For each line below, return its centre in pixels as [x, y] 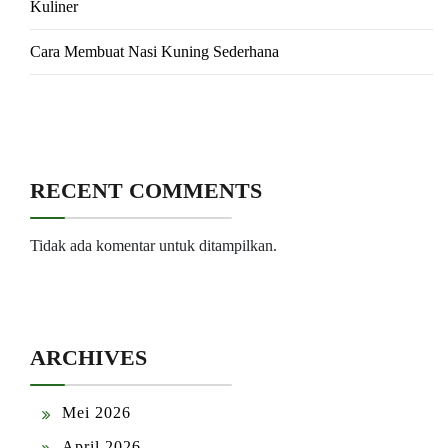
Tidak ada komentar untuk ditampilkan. [153, 245]
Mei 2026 [96, 413]
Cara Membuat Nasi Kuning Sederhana [154, 51]
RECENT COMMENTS [146, 190]
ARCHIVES [88, 358]
